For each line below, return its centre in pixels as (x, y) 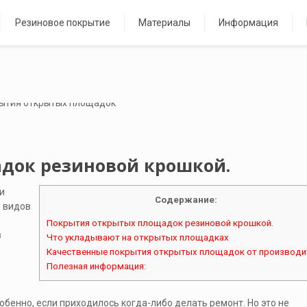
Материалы (164, 22)
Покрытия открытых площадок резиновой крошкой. (160, 223)
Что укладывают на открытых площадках (137, 238)
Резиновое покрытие (63, 22)
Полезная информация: (96, 267)
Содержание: (186, 200)
